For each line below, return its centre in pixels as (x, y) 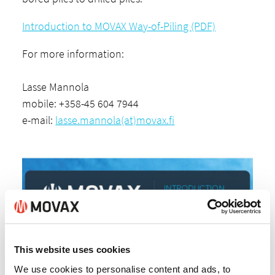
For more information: (73, 53)
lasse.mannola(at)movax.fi (115, 120)
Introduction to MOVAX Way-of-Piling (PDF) (119, 26)
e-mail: (39, 120)
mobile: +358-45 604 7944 (81, 103)
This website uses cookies (72, 250)
